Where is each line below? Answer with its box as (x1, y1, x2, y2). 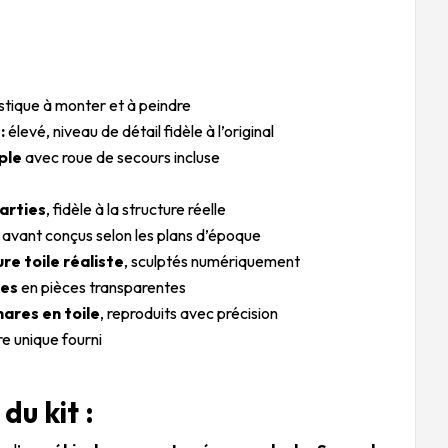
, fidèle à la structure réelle (46, 198, 227, 219)
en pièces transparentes (18, 276, 187, 297)
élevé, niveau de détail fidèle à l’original (5, 120, 275, 141)
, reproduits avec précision (100, 302, 279, 323)
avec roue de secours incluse (22, 146, 221, 167)
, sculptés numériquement (124, 250, 301, 271)
